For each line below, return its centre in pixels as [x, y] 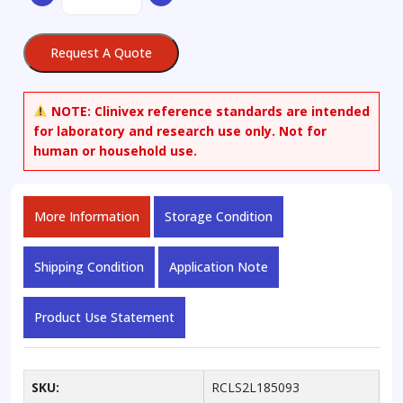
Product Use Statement [104, 317]
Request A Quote [101, 52]
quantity [84, 20]
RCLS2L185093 [255, 387]
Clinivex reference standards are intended [230, 111]
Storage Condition [219, 216]
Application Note [219, 266]
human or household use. [115, 150]
